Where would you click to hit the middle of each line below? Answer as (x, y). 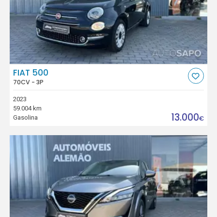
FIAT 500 (31, 73)
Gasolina (26, 117)
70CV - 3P (29, 82)
